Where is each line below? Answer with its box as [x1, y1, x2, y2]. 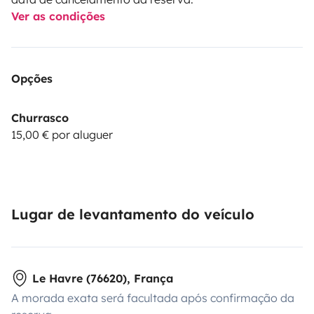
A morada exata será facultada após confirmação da [11, 290, 294, 305]
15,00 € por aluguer [11, 127, 113, 142]
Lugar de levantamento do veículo [11, 205, 254, 223]
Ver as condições [11, 8, 105, 23]
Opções [11, 71, 53, 86]
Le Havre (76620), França [32, 271, 173, 285]
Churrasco [11, 110, 69, 125]
